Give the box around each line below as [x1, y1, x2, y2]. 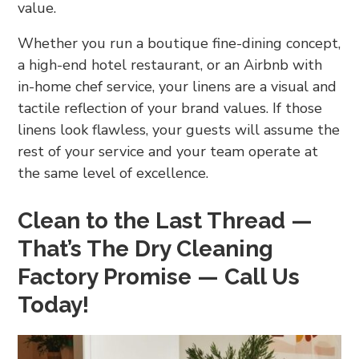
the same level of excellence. [18, 163, 209, 183]
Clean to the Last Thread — [18, 207, 313, 234]
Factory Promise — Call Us [18, 263, 301, 290]
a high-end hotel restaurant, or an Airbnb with [18, 54, 323, 75]
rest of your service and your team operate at [18, 141, 319, 161]
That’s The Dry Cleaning [18, 235, 274, 262]
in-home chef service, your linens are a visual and [18, 76, 337, 96]
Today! [18, 291, 90, 318]
